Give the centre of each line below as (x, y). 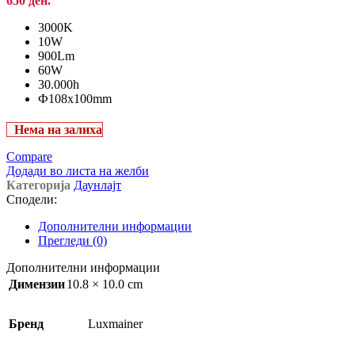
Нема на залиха (58, 130)
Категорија (38, 185)
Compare (29, 157)
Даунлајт (97, 185)
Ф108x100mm (75, 99)
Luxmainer (115, 324)
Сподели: (32, 200)
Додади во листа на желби (78, 171)
